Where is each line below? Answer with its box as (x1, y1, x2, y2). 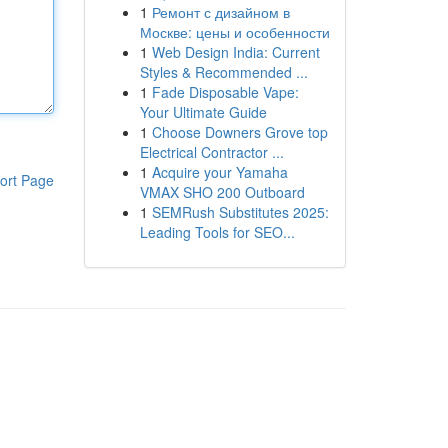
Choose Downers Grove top (151, 122, 328, 142)
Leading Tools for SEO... (139, 222, 295, 242)
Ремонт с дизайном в (151, 2, 290, 22)
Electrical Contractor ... (139, 142, 284, 162)
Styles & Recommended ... (139, 62, 308, 82)
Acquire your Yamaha (151, 162, 288, 182)
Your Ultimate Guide (139, 102, 267, 122)
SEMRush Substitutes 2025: (151, 202, 329, 222)
